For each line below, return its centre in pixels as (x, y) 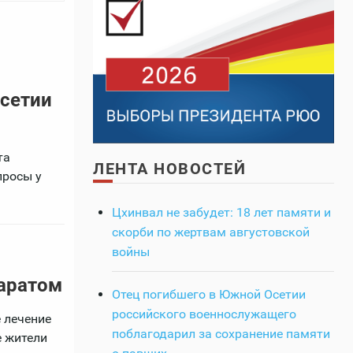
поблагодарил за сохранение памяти (221, 333)
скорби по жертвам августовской (211, 232)
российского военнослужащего (204, 314)
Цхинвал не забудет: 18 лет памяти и (221, 212)
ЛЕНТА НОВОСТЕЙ (169, 168)
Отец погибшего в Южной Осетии (209, 294)
